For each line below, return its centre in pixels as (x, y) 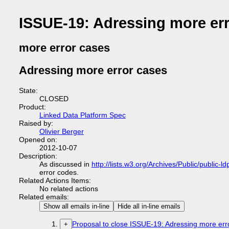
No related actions (68, 188)
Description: (38, 156)
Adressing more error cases (93, 70)
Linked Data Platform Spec (82, 115)
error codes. (59, 172)
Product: (32, 107)
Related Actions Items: (55, 180)
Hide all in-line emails (149, 206)
